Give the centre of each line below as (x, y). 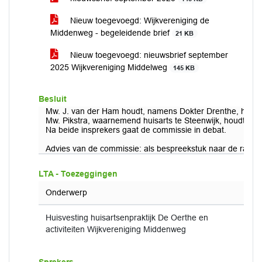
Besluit (53, 99)
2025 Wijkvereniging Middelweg (110, 67)
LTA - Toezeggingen (78, 174)
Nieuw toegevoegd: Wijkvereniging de (139, 20)
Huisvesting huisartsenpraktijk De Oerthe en (127, 218)
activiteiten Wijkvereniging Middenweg (116, 230)
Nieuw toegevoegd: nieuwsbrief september (148, 55)
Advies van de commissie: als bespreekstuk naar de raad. (152, 149)
